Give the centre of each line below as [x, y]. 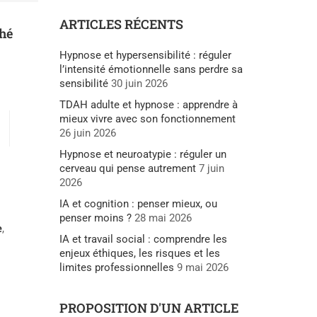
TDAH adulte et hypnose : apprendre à [148, 104]
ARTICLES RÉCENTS [121, 24]
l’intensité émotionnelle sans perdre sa [151, 69]
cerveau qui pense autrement [127, 168]
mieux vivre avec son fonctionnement [147, 119]
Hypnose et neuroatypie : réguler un [143, 154]
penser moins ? [95, 218]
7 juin [211, 168]
